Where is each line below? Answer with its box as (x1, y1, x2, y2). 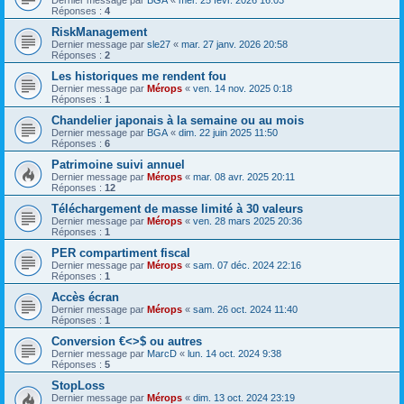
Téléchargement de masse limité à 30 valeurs (51, 202, 303, 216)
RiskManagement (51, 25, 147, 39)
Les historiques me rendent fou (51, 69, 226, 83)
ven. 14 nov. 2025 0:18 (193, 83, 292, 94)
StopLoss (51, 379, 105, 392)
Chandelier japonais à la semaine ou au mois (51, 114, 304, 127)
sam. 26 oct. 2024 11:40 (193, 304, 298, 315)
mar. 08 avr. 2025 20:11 (193, 171, 295, 182)
